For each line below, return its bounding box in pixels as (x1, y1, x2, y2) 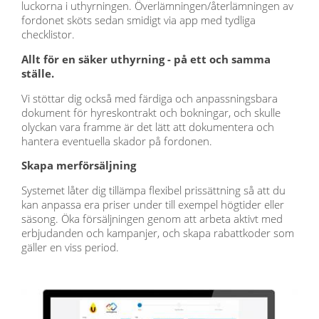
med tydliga (198, 13, 256, 28)
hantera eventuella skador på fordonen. (21, 133, 212, 148)
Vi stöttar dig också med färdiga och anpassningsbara (21, 90, 278, 105)
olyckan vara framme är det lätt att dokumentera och (21, 119, 274, 134)
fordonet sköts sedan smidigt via (21, 13, 179, 28)
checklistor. (21, 27, 78, 42)
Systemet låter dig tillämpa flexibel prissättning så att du (21, 183, 286, 198)
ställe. (21, 66, 54, 81)
